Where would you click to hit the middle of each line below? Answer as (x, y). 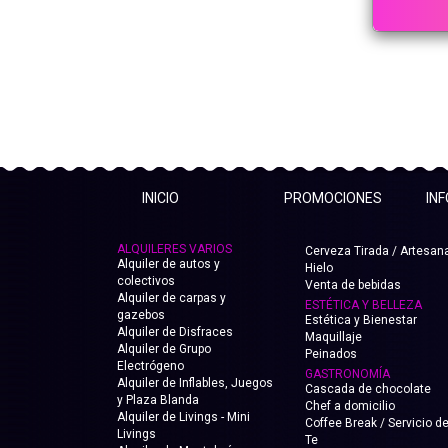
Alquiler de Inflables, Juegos (195, 383)
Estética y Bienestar (360, 320)
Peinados (330, 354)
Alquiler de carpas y (171, 298)
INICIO (160, 198)
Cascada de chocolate (367, 389)
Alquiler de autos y (168, 264)
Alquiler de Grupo (164, 349)
